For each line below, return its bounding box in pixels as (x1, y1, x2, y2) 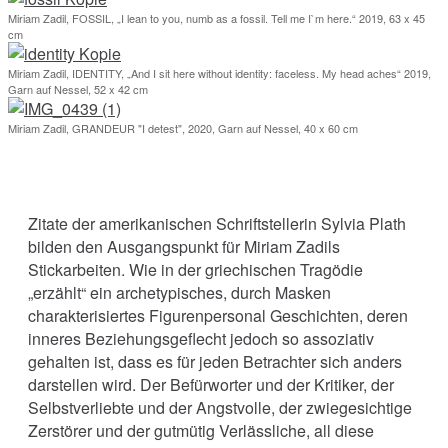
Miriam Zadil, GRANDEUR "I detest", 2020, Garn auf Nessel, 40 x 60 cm (8, 119, 358, 136)
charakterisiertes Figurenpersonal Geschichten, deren (28, 303, 408, 327)
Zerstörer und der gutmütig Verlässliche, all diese (28, 418, 374, 442)
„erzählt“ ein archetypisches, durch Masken (28, 280, 331, 304)
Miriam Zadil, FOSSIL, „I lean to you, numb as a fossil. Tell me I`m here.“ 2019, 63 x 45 (8, 9, 425, 26)
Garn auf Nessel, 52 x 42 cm (8, 80, 148, 97)
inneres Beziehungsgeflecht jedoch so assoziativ (28, 326, 374, 350)
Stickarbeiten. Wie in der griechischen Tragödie (28, 257, 363, 281)
